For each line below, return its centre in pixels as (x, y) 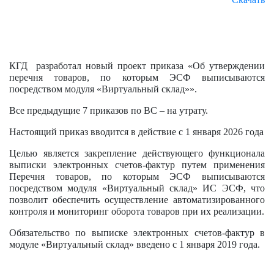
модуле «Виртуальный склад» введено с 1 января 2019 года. (135, 244)
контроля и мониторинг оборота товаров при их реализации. (137, 211)
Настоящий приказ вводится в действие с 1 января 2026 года (136, 132)
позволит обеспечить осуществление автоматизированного (137, 200)
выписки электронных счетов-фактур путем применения (137, 165)
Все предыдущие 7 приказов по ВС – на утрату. (109, 110)
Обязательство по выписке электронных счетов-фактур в (137, 233)
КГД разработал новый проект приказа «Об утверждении (137, 66)
